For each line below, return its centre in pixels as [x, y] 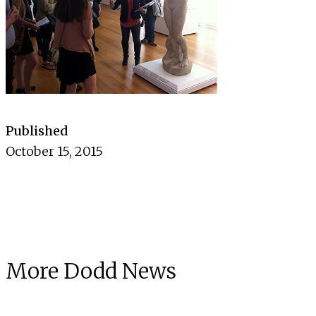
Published [37, 131]
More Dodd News [91, 271]
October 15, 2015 [54, 152]
